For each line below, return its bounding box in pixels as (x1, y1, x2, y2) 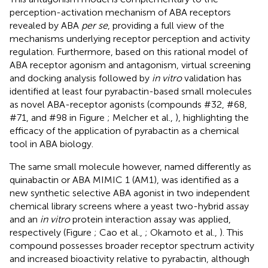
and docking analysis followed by (10, 72, 152, 84)
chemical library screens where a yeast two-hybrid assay (10, 200, 249, 212)
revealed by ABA (10, 19, 81, 31)
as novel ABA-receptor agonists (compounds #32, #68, (10, 98, 247, 110)
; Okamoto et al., (145, 226, 220, 238)
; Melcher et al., (107, 111, 175, 123)
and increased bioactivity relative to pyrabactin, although (10, 252, 249, 264)
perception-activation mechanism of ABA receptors (10, 6, 231, 18)
